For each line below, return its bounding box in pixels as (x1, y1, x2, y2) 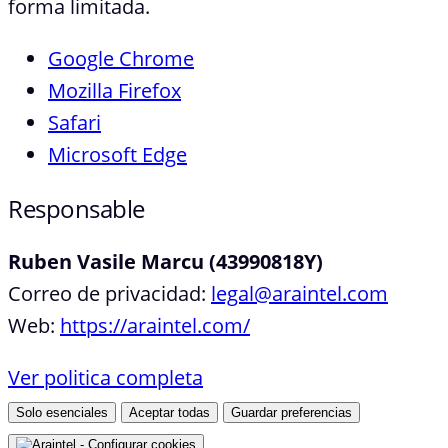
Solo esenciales (16, 405, 108, 421)
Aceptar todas (129, 405, 210, 421)
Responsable (8, 191, 145, 225)
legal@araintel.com (211, 280, 388, 308)
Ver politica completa (8, 364, 203, 392)
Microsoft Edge (48, 140, 187, 168)
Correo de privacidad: (8, 280, 211, 308)
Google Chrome (48, 44, 194, 72)
